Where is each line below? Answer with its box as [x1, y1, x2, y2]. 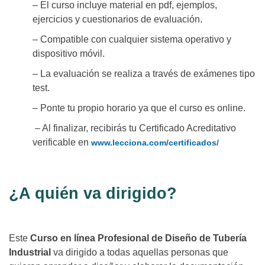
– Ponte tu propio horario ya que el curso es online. [33, 103, 245, 114]
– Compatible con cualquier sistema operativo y [33, 34, 231, 45]
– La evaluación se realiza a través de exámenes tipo [33, 69, 255, 79]
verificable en [33, 137, 89, 148]
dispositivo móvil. [33, 49, 105, 59]
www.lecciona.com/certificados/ [89, 138, 219, 148]
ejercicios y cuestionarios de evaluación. [33, 14, 202, 25]
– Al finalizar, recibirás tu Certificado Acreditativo [33, 123, 236, 134]
